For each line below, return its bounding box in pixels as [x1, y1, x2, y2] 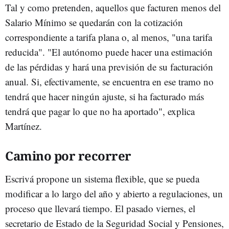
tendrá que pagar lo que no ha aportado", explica [5, 105, 195, 118]
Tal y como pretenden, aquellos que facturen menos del [5, 1, 221, 14]
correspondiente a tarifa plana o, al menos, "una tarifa [5, 31, 212, 43]
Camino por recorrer [5, 147, 131, 164]
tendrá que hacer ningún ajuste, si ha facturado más [5, 90, 204, 103]
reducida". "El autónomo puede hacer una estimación [5, 45, 213, 58]
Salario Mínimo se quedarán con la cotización [5, 16, 183, 29]
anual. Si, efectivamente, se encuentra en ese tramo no [5, 75, 214, 88]
